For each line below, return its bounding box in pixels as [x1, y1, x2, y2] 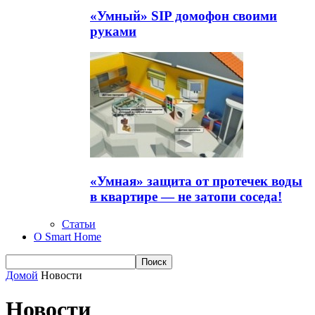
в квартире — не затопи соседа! [90, 189, 282, 205]
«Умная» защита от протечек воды [90, 174, 302, 189]
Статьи [62, 217, 96, 230]
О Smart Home [34, 230, 101, 243]
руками [90, 23, 136, 39]
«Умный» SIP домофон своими [90, 8, 277, 23]
